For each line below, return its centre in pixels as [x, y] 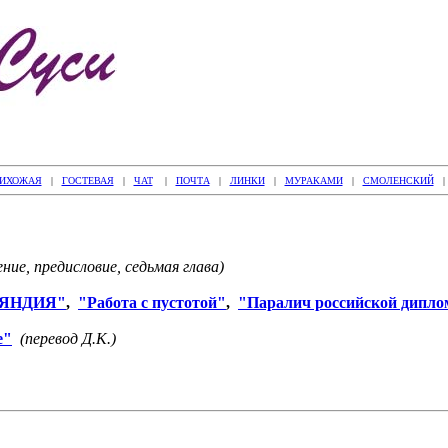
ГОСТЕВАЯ [87, 180]
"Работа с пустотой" [152, 302]
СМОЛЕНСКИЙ [398, 180]
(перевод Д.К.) [68, 338]
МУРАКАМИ [313, 180]
